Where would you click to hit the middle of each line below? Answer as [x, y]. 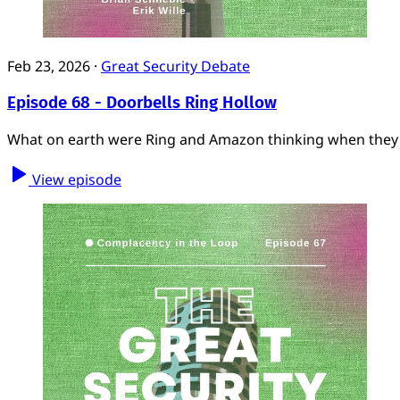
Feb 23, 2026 [49, 67]
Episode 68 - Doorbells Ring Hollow [142, 103]
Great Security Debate [175, 67]
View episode [77, 179]
